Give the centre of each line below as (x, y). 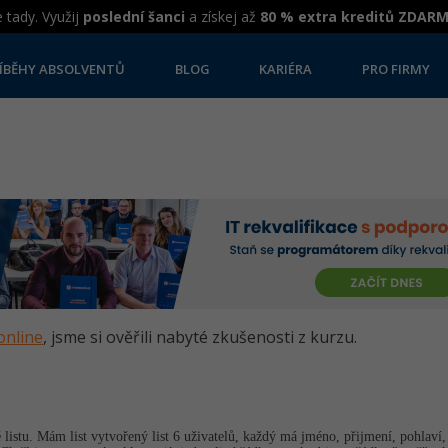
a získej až (222, 16)
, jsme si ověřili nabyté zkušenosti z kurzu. (200, 337)
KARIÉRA (286, 69)
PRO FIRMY (396, 69)
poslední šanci (134, 16)
